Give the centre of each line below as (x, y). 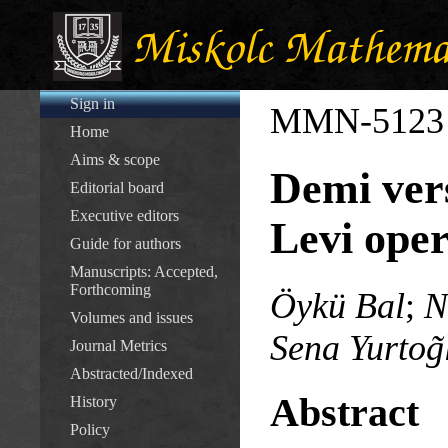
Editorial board (117, 187)
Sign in (92, 103)
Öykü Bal (337, 305)
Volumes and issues (131, 317)
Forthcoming (110, 289)
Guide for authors (125, 243)
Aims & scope (115, 159)
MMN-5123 (357, 121)
